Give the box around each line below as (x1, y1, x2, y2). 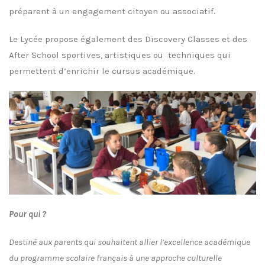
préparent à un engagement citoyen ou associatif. (9, 6, 215, 17)
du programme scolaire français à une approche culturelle (9, 252, 222, 263)
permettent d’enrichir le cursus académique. (9, 66, 195, 77)
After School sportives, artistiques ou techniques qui (9, 50, 231, 61)
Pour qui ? (9, 208, 46, 219)
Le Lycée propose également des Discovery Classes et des (9, 34, 247, 45)
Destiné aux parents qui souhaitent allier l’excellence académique (9, 236, 250, 247)
